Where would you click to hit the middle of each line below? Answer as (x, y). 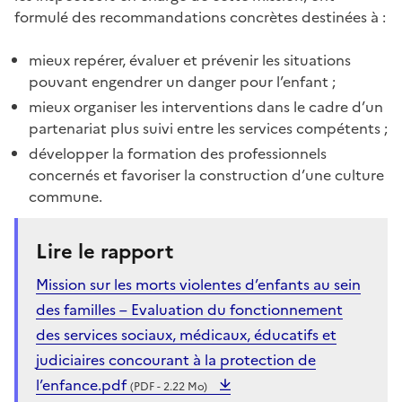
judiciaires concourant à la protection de (176, 360)
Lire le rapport (105, 252)
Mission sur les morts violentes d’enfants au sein (198, 284)
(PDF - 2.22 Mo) (169, 387)
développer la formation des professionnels (178, 153)
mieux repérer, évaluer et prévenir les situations (190, 60)
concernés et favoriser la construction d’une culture (206, 175)
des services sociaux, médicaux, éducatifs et (186, 335)
